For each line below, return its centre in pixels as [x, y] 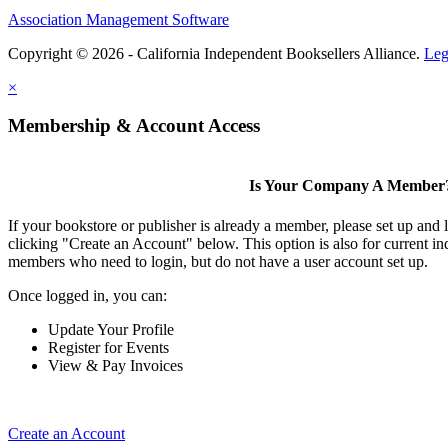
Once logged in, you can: [87, 295]
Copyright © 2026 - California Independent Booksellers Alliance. [216, 53]
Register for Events [108, 347]
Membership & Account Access [134, 126]
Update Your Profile [111, 329]
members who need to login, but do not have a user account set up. [218, 261]
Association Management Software [118, 19]
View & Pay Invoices [115, 365]
